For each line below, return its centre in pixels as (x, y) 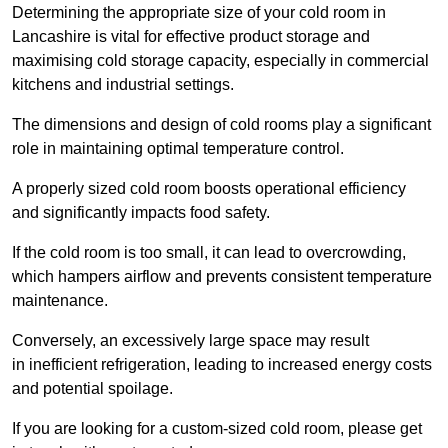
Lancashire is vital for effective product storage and (191, 37)
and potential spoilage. (92, 389)
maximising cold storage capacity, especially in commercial (220, 61)
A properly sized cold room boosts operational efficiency (209, 189)
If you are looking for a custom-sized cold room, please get (217, 429)
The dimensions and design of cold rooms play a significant (221, 125)
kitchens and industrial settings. (123, 85)
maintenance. (60, 301)
